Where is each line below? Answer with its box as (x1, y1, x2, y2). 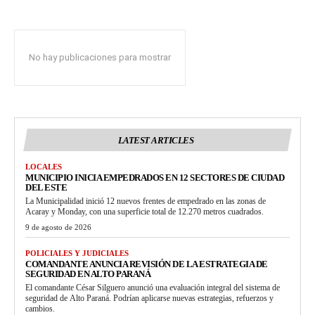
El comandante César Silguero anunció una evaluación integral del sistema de (25, 283, 280, 293)
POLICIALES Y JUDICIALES (25, 249, 129, 258)
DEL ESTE (25, 182, 67, 193)
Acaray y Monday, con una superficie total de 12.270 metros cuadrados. (25, 207, 264, 217)
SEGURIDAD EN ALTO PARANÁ (25, 269, 150, 280)
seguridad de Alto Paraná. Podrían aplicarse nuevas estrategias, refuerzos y (25, 293, 274, 304)
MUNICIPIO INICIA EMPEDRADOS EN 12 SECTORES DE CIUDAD (25, 172, 284, 184)
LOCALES (25, 162, 62, 172)
